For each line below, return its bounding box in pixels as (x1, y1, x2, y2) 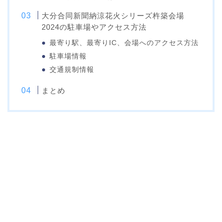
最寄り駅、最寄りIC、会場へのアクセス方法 (50, 39, 199, 47)
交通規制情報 (50, 65, 95, 73)
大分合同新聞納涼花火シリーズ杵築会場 (42, 11, 185, 20)
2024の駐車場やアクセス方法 (42, 22, 147, 31)
